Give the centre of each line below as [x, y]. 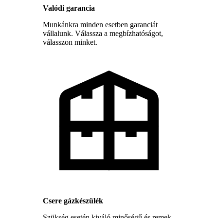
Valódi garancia [69, 8]
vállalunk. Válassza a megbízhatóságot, [103, 33]
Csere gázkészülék [73, 200]
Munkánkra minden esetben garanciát [100, 24]
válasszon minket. [70, 42]
